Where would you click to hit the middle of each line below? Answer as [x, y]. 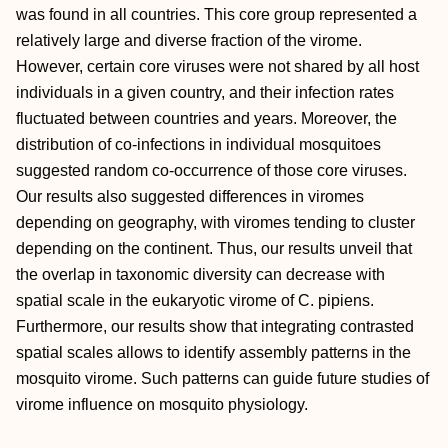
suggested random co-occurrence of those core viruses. [211, 170]
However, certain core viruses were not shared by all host [217, 66]
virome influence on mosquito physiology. [162, 404]
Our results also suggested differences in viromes [190, 196]
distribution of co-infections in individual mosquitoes [198, 144]
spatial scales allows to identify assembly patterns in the [213, 352]
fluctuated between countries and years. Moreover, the [206, 118]
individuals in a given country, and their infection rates [205, 92]
